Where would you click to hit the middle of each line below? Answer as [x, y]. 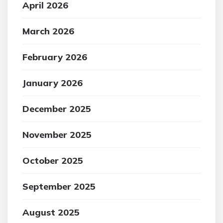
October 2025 [53, 161]
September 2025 [59, 186]
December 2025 [57, 109]
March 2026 [48, 31]
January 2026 [53, 83]
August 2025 [51, 212]
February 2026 [55, 57]
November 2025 [57, 135]
